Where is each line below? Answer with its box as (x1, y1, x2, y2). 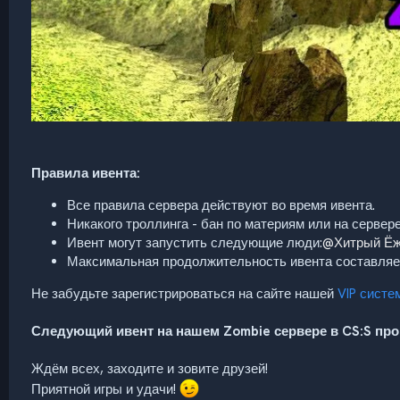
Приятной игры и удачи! (31, 379, 179, 398)
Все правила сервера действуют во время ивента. (67, 196, 375, 214)
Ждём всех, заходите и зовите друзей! (31, 359, 268, 378)
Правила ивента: (31, 163, 140, 182)
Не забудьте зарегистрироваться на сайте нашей (31, 284, 337, 303)
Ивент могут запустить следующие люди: (67, 233, 322, 252)
